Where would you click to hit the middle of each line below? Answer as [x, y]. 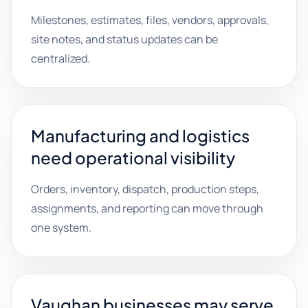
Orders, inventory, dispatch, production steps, [145, 189]
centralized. [60, 58]
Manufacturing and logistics [140, 135]
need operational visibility [133, 157]
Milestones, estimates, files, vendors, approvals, [150, 20]
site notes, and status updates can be [124, 39]
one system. [61, 228]
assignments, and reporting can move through [147, 208]
